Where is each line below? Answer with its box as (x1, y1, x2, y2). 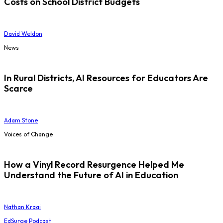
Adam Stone (4, 116, 38, 124)
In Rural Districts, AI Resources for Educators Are (4, 72, 208, 84)
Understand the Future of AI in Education (4, 169, 178, 181)
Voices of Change (4, 130, 53, 138)
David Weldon (4, 30, 42, 38)
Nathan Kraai (4, 203, 41, 211)
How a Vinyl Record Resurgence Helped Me (4, 159, 184, 171)
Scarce (4, 83, 33, 95)
